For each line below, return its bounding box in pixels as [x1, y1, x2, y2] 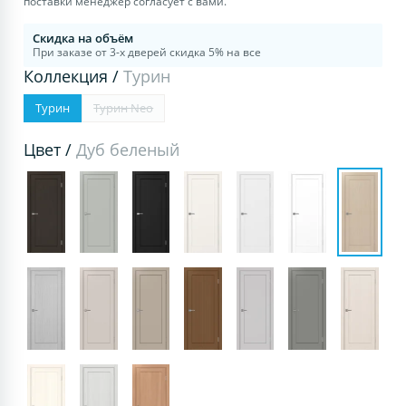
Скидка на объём [33, 29, 134, 46]
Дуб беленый [76, 138, 180, 160]
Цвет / [24, 138, 77, 160]
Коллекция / [24, 64, 124, 87]
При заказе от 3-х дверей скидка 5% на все [33, 43, 262, 60]
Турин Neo [93, 99, 154, 116]
